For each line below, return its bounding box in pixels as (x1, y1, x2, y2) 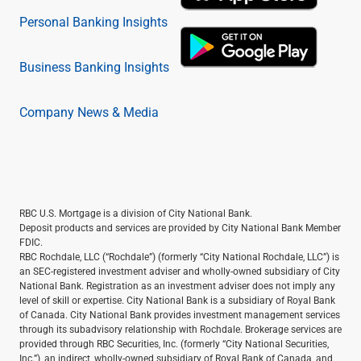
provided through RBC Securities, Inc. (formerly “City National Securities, (19, 337, 329, 350)
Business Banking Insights (19, 58, 169, 75)
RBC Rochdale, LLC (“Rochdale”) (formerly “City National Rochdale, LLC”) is (19, 250, 339, 263)
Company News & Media (19, 103, 159, 120)
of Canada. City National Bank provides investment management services (19, 308, 340, 321)
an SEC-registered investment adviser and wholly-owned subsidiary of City (19, 264, 340, 277)
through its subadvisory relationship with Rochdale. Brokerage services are (19, 322, 342, 335)
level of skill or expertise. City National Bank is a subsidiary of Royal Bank (19, 293, 335, 306)
